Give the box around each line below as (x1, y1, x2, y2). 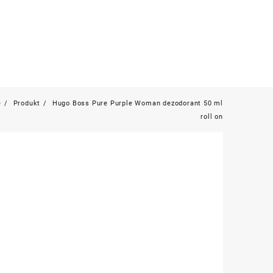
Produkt (13, 99, 41, 107)
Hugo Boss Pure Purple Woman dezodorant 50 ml (52, 99, 223, 107)
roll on (200, 113, 223, 121)
